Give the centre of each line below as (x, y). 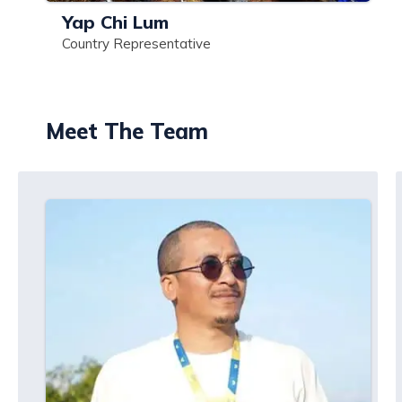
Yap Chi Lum (115, 22)
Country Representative (136, 44)
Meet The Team (127, 131)
